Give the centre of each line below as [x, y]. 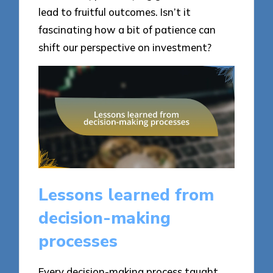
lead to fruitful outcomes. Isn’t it [115, 12]
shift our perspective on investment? [125, 48]
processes [78, 242]
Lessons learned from [126, 195]
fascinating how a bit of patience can [127, 30]
